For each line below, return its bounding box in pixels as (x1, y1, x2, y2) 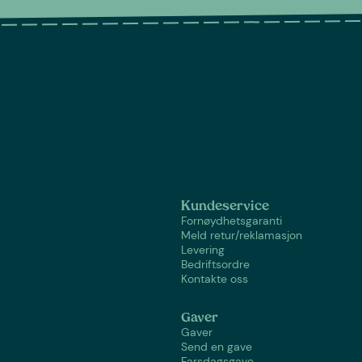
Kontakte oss (181, 271, 248, 286)
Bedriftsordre (181, 256, 250, 271)
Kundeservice (181, 200, 269, 213)
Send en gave (181, 339, 252, 354)
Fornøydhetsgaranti (181, 213, 282, 228)
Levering (181, 242, 225, 257)
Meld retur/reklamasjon (181, 227, 302, 242)
